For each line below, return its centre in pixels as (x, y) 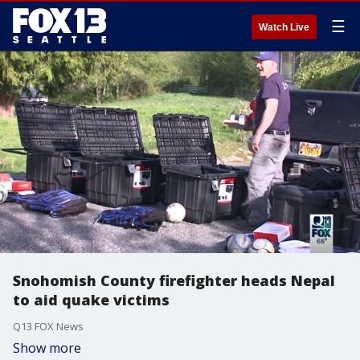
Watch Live (284, 27)
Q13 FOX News (48, 326)
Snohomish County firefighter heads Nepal (174, 280)
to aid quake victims (91, 300)
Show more (47, 348)
